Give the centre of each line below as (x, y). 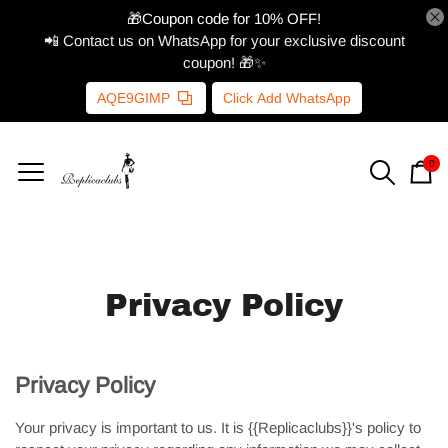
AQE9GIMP (133, 98)
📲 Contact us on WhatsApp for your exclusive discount (224, 40)
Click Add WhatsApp (287, 98)
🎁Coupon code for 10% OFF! (224, 18)
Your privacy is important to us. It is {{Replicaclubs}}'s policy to (218, 427)
